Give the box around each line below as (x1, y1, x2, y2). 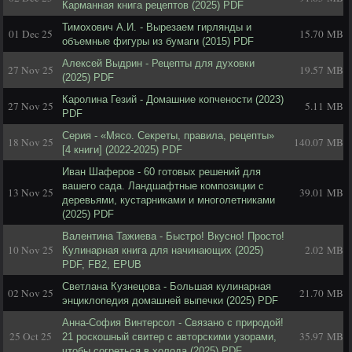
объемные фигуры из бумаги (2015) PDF (62, 35, 254, 47)
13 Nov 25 (8, 185, 53, 200)
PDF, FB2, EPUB (62, 258, 141, 270)
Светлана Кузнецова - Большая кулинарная (62, 280, 271, 292)
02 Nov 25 (8, 286, 53, 300)
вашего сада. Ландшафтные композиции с (62, 180, 264, 192)
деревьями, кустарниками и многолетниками (62, 194, 275, 206)
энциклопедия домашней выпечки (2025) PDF (62, 295, 278, 306)
